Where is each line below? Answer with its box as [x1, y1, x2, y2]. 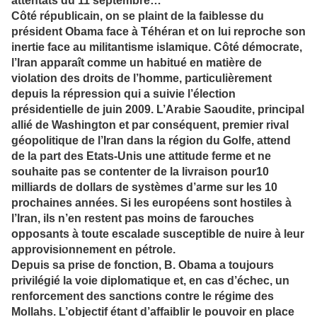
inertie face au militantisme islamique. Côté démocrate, [11, 41, 302, 54]
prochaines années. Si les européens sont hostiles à [11, 197, 292, 209]
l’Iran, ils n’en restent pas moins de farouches [11, 212, 254, 225]
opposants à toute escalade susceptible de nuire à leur [11, 228, 304, 241]
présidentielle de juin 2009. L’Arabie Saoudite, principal [11, 103, 304, 116]
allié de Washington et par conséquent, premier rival [11, 119, 289, 132]
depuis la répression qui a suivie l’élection [11, 88, 236, 100]
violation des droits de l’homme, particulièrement [11, 72, 272, 85]
